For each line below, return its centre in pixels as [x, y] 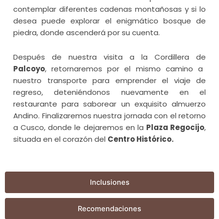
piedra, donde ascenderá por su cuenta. [87, 33]
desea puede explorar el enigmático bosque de [109, 21]
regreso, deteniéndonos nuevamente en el [109, 92]
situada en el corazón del [60, 139]
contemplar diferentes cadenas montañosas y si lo [109, 9]
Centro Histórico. [141, 139]
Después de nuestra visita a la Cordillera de [109, 57]
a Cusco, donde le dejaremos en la [80, 128]
